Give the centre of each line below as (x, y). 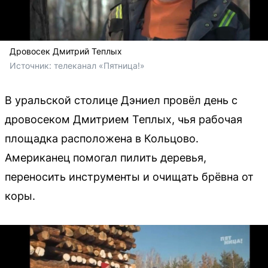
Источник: (32, 66)
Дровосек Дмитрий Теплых (66, 51)
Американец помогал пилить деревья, (106, 158)
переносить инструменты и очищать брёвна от (129, 177)
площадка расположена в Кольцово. (102, 139)
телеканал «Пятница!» (99, 66)
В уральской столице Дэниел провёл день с (121, 100)
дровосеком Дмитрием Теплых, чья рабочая (124, 120)
